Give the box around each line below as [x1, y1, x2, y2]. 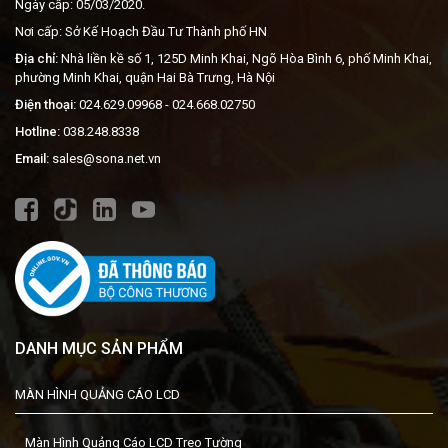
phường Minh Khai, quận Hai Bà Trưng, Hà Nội [15, 70, 275, 86]
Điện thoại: [15, 97, 76, 113]
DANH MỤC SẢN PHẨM [15, 339, 183, 359]
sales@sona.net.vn [52, 151, 161, 167]
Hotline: [15, 124, 60, 140]
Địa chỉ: [15, 51, 58, 67]
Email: [15, 151, 49, 167]
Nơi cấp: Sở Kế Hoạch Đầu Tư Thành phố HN [15, 24, 267, 40]
